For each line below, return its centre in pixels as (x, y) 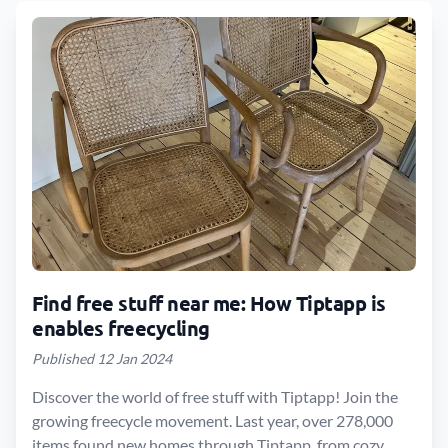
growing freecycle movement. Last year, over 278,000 (212, 420)
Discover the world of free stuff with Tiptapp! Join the (215, 396)
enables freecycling (121, 327)
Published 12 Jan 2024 (102, 358)
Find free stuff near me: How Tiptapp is (209, 302)
